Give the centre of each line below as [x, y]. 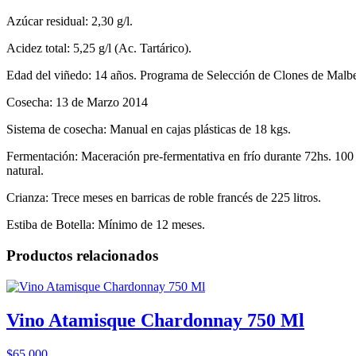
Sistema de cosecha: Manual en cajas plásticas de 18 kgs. [149, 130]
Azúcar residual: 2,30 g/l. [70, 21]
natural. [25, 171]
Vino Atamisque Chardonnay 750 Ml [155, 320]
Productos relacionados [82, 256]
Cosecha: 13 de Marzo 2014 [77, 103]
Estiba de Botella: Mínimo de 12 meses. [106, 225]
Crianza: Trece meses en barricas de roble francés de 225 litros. [164, 198]
